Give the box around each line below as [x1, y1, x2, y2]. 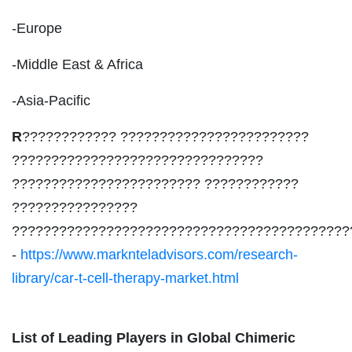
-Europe [12, 20, 62, 36]
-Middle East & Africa [12, 56, 143, 72]
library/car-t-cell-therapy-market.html [12, 269, 239, 286]
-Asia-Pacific [12, 92, 90, 108]
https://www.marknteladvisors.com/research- [20, 246, 298, 262]
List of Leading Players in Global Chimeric [12, 329, 295, 346]
